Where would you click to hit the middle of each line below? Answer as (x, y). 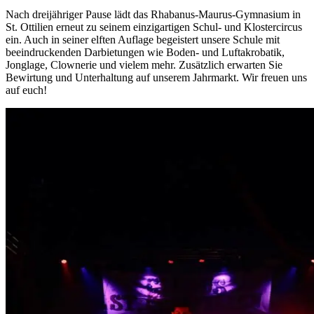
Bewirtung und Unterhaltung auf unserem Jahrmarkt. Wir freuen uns (156, 77)
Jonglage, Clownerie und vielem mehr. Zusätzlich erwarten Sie (144, 64)
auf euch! (26, 90)
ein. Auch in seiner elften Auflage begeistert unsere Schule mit (143, 39)
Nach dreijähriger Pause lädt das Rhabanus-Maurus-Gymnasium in (153, 14)
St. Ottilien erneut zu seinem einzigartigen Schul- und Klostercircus (154, 27)
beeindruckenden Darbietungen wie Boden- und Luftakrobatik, (145, 52)
